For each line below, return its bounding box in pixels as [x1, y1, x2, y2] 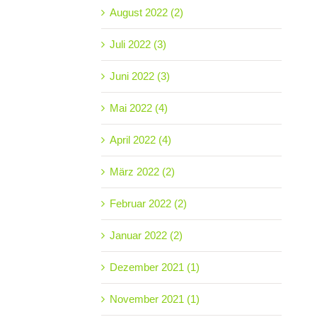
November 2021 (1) [109, 292, 200, 305]
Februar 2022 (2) [109, 197, 187, 209]
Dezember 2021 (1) [109, 260, 200, 273]
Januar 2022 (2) [109, 229, 183, 241]
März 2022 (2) [109, 165, 175, 178]
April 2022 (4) [109, 133, 171, 146]
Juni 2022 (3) [109, 69, 170, 82]
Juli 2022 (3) [109, 38, 166, 50]
